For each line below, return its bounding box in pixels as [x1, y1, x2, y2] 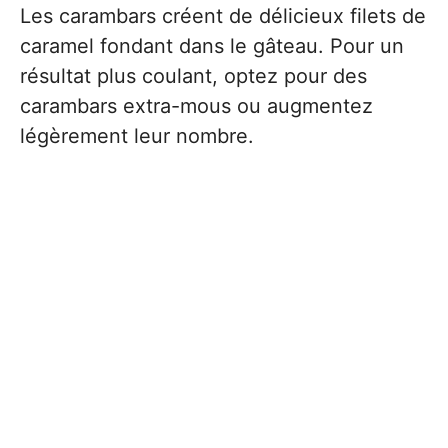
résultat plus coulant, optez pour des [20, 64, 367, 88]
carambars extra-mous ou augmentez [20, 94, 373, 118]
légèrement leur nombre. [20, 124, 254, 148]
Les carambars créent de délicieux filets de [20, 4, 426, 28]
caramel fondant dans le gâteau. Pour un [20, 34, 404, 58]
